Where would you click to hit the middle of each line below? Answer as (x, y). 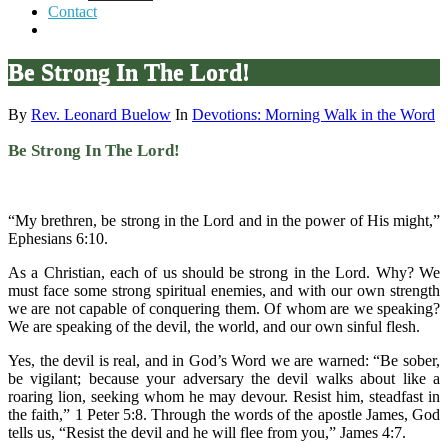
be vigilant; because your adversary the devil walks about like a (224, 378)
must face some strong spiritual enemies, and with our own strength (224, 290)
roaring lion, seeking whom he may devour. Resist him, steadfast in (224, 396)
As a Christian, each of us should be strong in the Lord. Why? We (224, 272)
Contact (72, 11)
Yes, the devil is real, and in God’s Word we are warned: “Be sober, (224, 360)
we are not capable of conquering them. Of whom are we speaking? (224, 308)
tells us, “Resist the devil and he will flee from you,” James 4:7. (207, 432)
